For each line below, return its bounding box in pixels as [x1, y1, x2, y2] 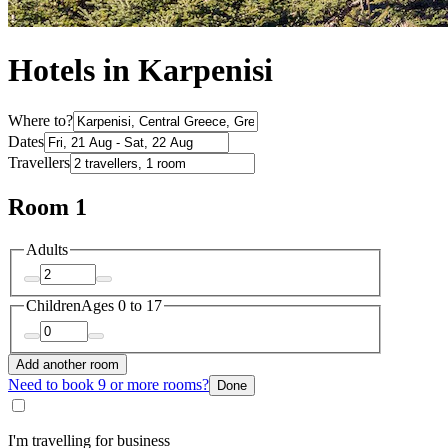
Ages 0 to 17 [81, 297, 162, 315]
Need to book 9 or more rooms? [8, 375, 209, 393]
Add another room [16, 356, 119, 372]
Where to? [8, 111, 73, 129]
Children [26, 297, 81, 315]
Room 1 [8, 193, 87, 220]
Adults [26, 240, 68, 258]
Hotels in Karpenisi [8, 52, 273, 89]
